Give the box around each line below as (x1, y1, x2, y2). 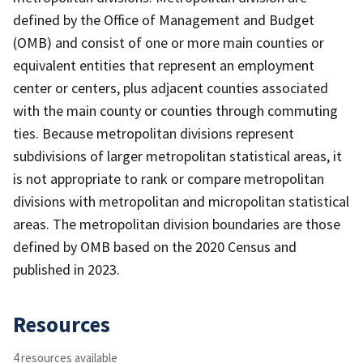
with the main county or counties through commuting (13, 100, 338, 120)
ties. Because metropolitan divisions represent (13, 123, 294, 143)
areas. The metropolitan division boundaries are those (13, 214, 340, 233)
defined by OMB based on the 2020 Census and (13, 237, 297, 256)
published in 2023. (13, 259, 120, 279)
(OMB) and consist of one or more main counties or (13, 32, 324, 52)
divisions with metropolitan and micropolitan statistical (13, 191, 349, 211)
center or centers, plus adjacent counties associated (13, 78, 328, 97)
